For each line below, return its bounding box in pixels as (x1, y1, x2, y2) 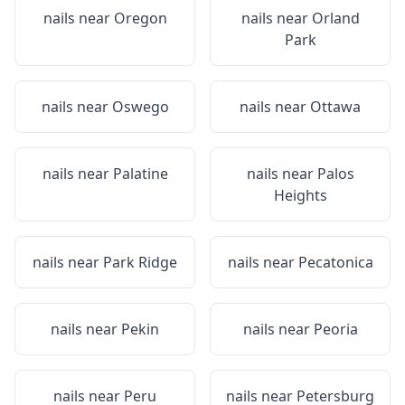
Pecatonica (297, 252, 373, 272)
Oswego (111, 97, 169, 117)
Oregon (113, 8, 167, 28)
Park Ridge (103, 252, 177, 272)
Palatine (112, 164, 168, 184)
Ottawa (310, 97, 361, 117)
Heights (273, 185, 327, 205)
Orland (311, 8, 360, 28)
